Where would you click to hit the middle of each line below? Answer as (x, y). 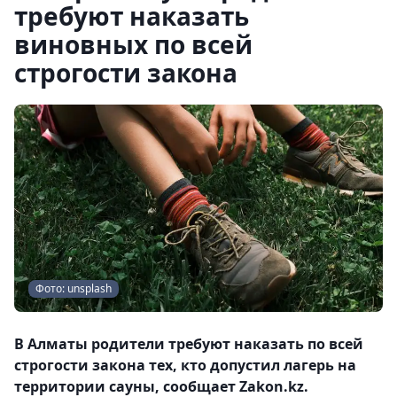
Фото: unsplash (74, 288)
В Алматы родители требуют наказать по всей (189, 344)
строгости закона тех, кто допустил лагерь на (185, 365)
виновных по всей (133, 44)
